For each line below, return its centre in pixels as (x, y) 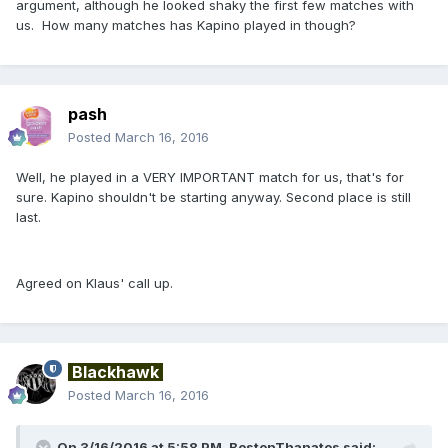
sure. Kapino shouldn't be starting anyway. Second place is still (213, 196)
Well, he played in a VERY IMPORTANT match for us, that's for (210, 176)
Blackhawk (115, 371)
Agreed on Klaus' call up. (94, 282)
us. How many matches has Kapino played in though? (186, 24)
